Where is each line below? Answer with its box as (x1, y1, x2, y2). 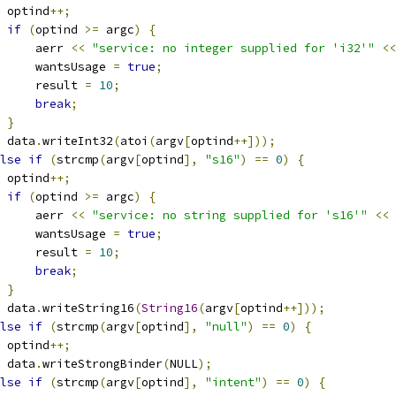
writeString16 (42, 301, 134, 316)
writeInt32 (42, 133, 113, 148)
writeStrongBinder (42, 356, 163, 371)
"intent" (205, 375, 262, 390)
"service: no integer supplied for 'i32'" (92, 41, 375, 56)
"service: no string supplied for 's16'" (92, 208, 368, 223)
